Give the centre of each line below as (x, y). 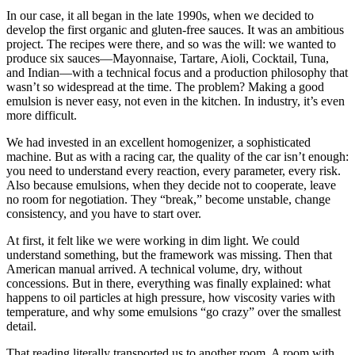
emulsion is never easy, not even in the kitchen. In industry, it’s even (176, 101)
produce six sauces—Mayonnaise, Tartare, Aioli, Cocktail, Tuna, (168, 58)
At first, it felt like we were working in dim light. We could (153, 240)
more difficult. (42, 115)
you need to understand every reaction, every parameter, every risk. (174, 170)
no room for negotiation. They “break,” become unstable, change (168, 199)
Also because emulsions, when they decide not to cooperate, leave (171, 185)
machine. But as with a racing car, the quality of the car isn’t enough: (177, 156)
